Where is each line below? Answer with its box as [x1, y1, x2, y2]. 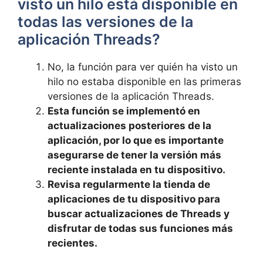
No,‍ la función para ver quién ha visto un [48, 61, 238, 73]
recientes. [48, 237, 97, 249]
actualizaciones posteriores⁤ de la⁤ [48, 120, 211, 131]
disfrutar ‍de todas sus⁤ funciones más [48, 222, 233, 234]
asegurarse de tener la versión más [48, 149, 221, 161]
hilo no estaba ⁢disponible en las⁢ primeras [48, 76, 241, 87]
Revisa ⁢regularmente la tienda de [48, 178, 210, 190]
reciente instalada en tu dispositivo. [48, 164, 225, 176]
